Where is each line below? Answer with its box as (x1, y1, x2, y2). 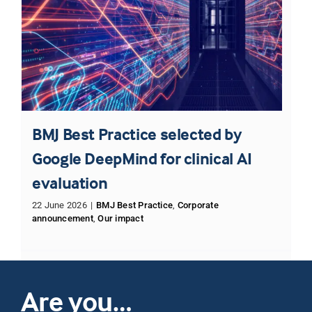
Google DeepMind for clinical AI (31, 148, 252, 169)
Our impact (97, 212, 143, 224)
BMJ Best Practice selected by (31, 123, 242, 144)
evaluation (31, 172, 108, 193)
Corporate (177, 199, 219, 210)
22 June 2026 (31, 199, 87, 210)
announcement (31, 212, 93, 224)
